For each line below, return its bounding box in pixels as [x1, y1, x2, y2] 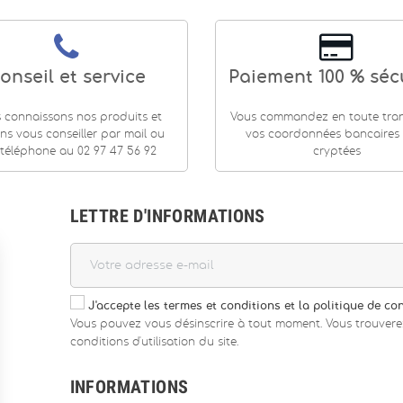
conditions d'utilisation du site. [69, 336, 238, 347]
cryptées [312, 146, 361, 157]
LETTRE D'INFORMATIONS [69, 205, 265, 227]
